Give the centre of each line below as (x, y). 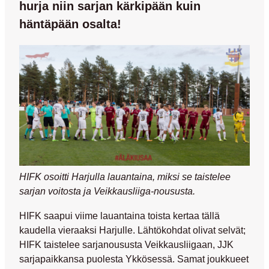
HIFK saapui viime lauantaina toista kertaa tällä (119, 215)
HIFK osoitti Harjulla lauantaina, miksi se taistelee (125, 177)
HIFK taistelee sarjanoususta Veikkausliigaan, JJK (126, 244)
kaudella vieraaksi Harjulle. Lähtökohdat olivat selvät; (132, 230)
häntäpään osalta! (70, 24)
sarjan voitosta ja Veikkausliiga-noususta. (107, 191)
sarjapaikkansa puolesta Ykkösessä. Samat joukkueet (134, 258)
